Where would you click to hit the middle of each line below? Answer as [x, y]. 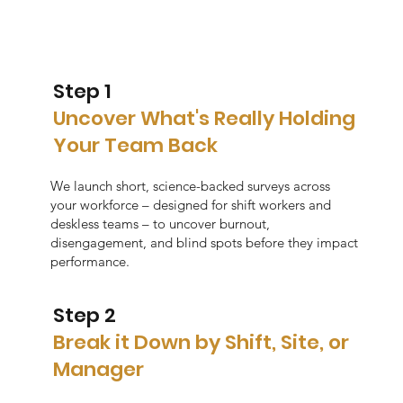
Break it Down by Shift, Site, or [201, 342]
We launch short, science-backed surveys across [191, 186]
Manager [98, 369]
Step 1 [82, 91]
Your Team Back [135, 145]
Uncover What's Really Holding [204, 118]
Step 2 [84, 315]
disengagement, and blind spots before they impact [205, 243]
